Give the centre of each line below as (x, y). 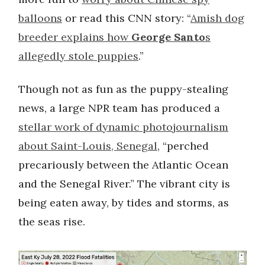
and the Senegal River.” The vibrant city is (124, 184)
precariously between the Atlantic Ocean (123, 165)
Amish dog (217, 18)
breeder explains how (75, 37)
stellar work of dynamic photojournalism (123, 127)
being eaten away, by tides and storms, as (124, 203)
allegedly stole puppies (78, 56)
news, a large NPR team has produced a (119, 108)
